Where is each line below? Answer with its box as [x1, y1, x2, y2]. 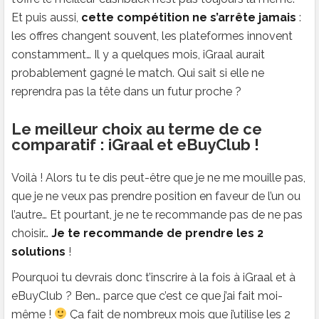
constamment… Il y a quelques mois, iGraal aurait [11, 47, 265, 61]
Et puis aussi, [11, 10, 81, 24]
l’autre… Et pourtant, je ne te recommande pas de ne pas [11, 207, 303, 221]
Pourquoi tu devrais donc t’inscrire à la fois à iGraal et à [11, 270, 296, 284]
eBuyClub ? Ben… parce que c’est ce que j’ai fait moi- [11, 288, 283, 303]
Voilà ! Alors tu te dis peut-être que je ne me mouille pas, [11, 170, 305, 184]
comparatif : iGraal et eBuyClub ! [11, 135, 259, 154]
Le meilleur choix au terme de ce [11, 119, 262, 138]
